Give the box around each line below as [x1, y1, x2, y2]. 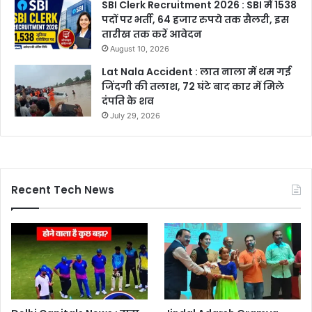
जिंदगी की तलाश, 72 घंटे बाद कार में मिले [102, 79, 284, 93]
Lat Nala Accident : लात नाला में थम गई [102, 64, 291, 79]
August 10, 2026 [110, 43, 169, 54]
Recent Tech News [11, 182, 114, 197]
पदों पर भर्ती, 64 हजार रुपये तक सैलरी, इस [102, 12, 289, 26]
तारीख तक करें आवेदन [102, 26, 202, 41]
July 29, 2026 [110, 110, 160, 120]
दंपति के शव [102, 93, 154, 108]
